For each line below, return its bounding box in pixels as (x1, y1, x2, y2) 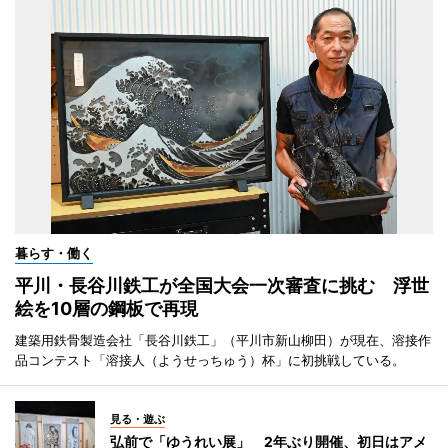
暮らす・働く (15, 244, 93, 261)
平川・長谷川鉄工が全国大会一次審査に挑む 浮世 (15, 274, 429, 296)
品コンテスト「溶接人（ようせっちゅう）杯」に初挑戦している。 (15, 351, 405, 368)
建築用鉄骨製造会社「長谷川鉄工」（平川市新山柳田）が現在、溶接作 (15, 331, 431, 348)
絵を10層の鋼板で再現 (15, 297, 198, 319)
